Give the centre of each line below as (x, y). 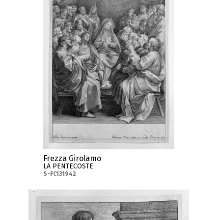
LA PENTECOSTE (69, 166)
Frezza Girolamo (72, 159)
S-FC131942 (60, 174)
